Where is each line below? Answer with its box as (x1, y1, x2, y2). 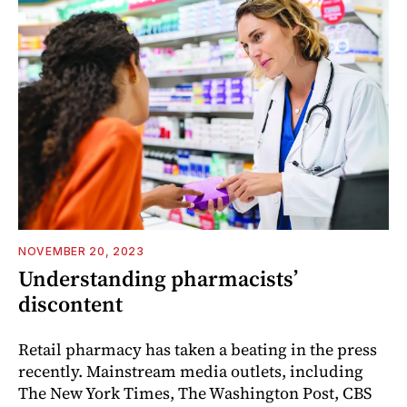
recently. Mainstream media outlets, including (18, 359, 363, 382)
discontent (18, 288, 123, 319)
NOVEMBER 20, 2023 (18, 243, 144, 258)
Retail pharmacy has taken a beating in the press (18, 337, 377, 361)
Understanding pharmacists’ (18, 263, 298, 293)
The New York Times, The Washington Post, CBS (18, 381, 372, 404)
